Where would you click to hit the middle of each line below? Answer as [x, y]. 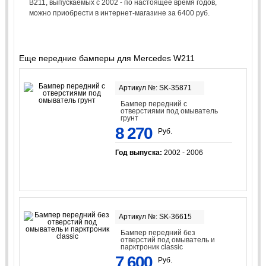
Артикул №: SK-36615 [155, 217]
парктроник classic [152, 247]
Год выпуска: [139, 152]
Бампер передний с [154, 104]
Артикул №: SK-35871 [155, 88]
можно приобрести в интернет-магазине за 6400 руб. [119, 13]
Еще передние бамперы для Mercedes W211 [107, 58]
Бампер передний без [158, 233]
